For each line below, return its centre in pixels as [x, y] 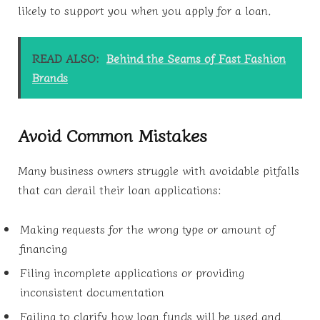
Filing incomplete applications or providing [132, 272]
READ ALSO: [66, 58]
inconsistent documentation [92, 292]
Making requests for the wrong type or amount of [148, 229]
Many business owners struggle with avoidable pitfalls [159, 170]
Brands [50, 77]
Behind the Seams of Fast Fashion [196, 58]
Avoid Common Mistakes [112, 134]
